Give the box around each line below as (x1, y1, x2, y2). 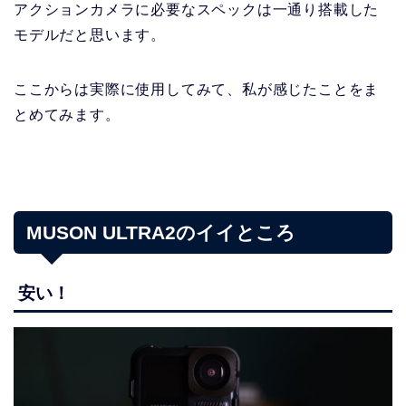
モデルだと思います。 (14, 27, 166, 43)
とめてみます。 (14, 107, 121, 123)
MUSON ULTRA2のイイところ (26, 222, 295, 244)
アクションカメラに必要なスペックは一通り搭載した (14, 2, 380, 18)
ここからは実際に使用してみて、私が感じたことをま (14, 82, 380, 98)
